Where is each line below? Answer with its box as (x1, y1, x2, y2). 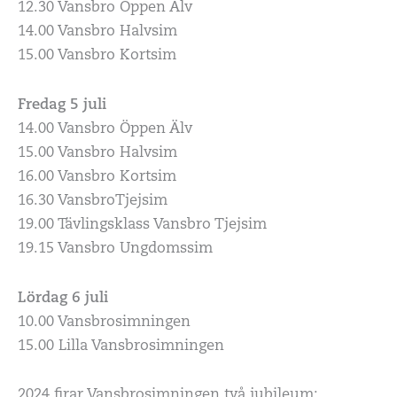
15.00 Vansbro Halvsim (18, 146, 177, 160)
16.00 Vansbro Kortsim (18, 170, 176, 184)
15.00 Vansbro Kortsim (18, 49, 176, 64)
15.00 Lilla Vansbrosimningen (18, 339, 224, 354)
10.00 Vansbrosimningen (18, 315, 191, 330)
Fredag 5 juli (18, 98, 106, 113)
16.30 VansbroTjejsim (18, 194, 167, 208)
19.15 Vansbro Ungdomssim (18, 242, 213, 256)
